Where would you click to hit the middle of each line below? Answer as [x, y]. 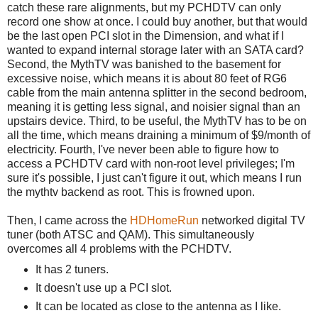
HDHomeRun [164, 220]
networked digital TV [252, 220]
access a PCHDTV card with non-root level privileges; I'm [151, 163]
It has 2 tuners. [72, 269]
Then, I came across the [68, 220]
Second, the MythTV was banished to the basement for [144, 64]
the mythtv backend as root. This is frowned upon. [131, 192]
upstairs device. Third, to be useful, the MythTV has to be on [157, 121]
